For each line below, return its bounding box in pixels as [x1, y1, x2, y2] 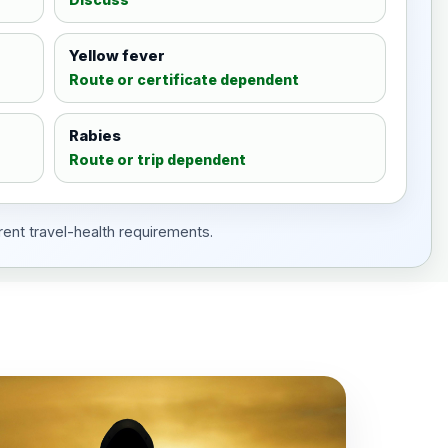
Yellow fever [69, 47, 166, 65]
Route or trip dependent [69, 151, 247, 168]
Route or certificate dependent [69, 71, 300, 88]
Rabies [69, 127, 122, 145]
